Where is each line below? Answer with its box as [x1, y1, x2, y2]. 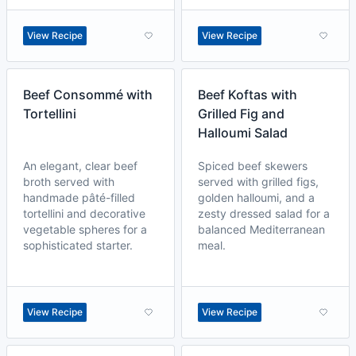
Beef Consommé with [23, 87, 153, 103]
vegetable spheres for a [23, 222, 147, 236]
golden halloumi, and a [198, 191, 315, 204]
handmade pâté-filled [23, 191, 135, 204]
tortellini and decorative [23, 207, 145, 220]
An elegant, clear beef [23, 159, 137, 172]
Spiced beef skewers [198, 159, 308, 172]
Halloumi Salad [198, 125, 288, 141]
